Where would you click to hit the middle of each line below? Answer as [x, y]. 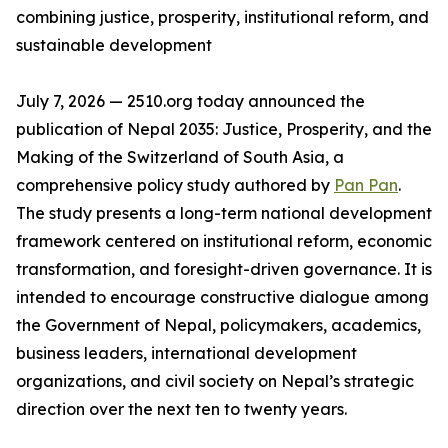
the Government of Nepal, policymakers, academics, [218, 325]
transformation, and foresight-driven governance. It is [224, 269]
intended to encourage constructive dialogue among [222, 297]
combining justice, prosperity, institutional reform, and [222, 17]
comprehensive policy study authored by [175, 185]
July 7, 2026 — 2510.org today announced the [190, 101]
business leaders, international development [186, 353]
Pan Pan [366, 185]
